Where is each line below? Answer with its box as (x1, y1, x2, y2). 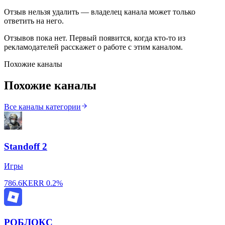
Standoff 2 (4, 141, 47, 152)
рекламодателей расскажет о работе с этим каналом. (4, 43, 183, 52)
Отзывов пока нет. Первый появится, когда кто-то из (4, 34, 185, 43)
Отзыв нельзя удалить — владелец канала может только (4, 8, 195, 17)
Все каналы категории (4, 102, 81, 111)
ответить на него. (4, 17, 64, 26)
